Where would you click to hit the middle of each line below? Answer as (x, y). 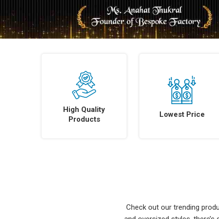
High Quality (84, 109)
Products (84, 119)
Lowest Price (182, 114)
